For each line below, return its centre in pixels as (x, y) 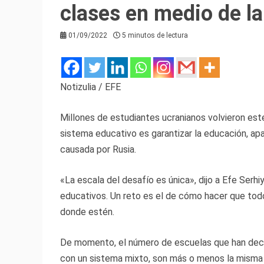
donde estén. (87, 212)
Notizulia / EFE (90, 87)
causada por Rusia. (98, 150)
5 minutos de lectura (155, 36)
